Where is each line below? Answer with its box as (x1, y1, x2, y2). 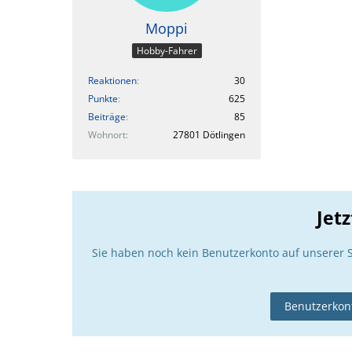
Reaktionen (88, 73, 137, 87)
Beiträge (88, 109, 126, 123)
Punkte (88, 91, 118, 105)
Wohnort (88, 127, 126, 141)
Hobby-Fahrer (136, 43, 197, 57)
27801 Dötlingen (173, 127, 245, 141)
